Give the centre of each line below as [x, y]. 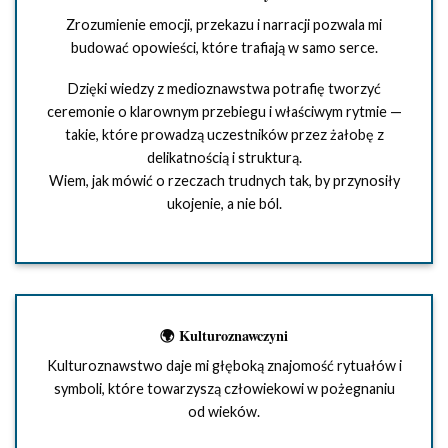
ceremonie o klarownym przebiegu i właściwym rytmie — [224, 112]
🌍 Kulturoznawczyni [224, 336]
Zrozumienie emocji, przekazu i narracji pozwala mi [224, 24]
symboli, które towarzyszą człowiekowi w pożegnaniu [224, 389]
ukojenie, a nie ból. [224, 204]
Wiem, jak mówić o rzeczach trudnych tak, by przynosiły [224, 181]
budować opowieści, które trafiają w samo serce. [224, 47]
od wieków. [224, 412]
